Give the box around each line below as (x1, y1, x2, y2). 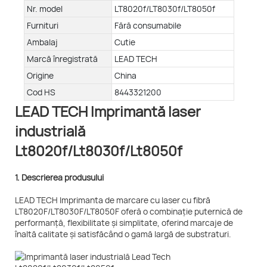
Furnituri (27, 20, 58, 32)
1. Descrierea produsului (15, 172, 104, 184)
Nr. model (27, 3, 63, 15)
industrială (15, 121, 85, 141)
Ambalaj (27, 36, 58, 48)
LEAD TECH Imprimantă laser (15, 101, 201, 122)
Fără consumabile (114, 20, 181, 32)
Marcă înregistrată (27, 53, 98, 65)
